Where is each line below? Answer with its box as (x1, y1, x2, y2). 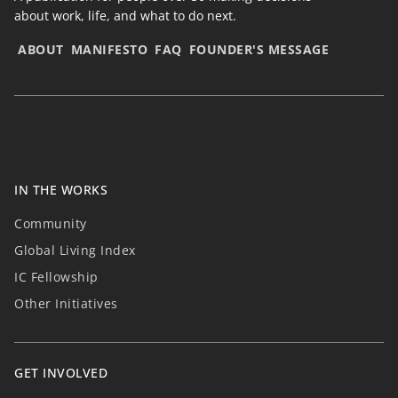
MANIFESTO (70, 41, 147, 58)
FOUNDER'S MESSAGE (188, 41, 329, 58)
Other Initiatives (14, 295, 118, 312)
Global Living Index (14, 242, 136, 259)
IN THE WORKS (14, 181, 107, 198)
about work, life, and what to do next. (14, 7, 236, 24)
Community (14, 215, 87, 232)
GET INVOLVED (14, 364, 107, 381)
